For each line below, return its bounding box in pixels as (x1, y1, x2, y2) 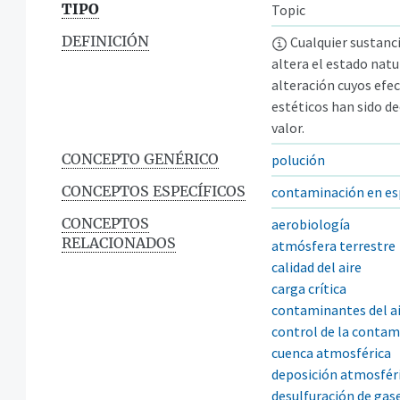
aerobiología (271, 214, 350, 233)
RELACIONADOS (62, 233, 176, 252)
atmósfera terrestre (271, 236, 396, 254)
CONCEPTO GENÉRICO (62, 149, 219, 168)
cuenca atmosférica (271, 343, 391, 362)
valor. (271, 118, 304, 137)
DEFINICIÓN (62, 31, 149, 50)
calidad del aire (271, 257, 362, 276)
